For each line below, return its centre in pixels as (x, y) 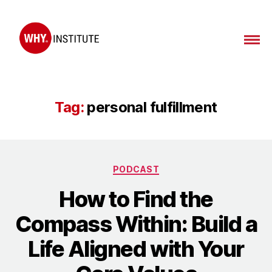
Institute (32, 75)
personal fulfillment (152, 107)
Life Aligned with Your (136, 249)
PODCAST (136, 169)
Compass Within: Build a (136, 224)
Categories (162, 166)
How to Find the (136, 199)
